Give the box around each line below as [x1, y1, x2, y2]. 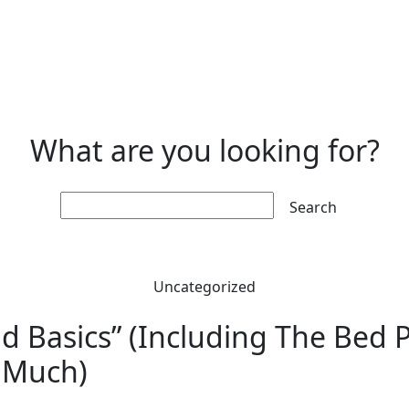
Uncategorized [153, 277, 256, 297]
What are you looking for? [29, 131, 380, 170]
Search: [59, 190, 110, 210]
